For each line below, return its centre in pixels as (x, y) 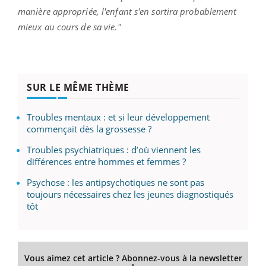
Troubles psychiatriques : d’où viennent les (114, 149)
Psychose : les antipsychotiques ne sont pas (115, 182)
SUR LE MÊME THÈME (78, 87)
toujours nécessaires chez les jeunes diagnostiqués (130, 194)
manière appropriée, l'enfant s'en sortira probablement (127, 11)
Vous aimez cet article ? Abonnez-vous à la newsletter (133, 258)
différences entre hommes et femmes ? (106, 161)
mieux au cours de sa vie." (69, 26)
